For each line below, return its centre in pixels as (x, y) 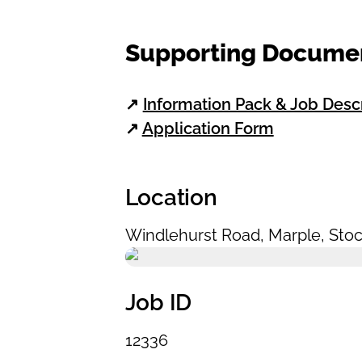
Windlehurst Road (192, 235)
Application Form (208, 128)
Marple (294, 235)
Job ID (158, 303)
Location (171, 198)
